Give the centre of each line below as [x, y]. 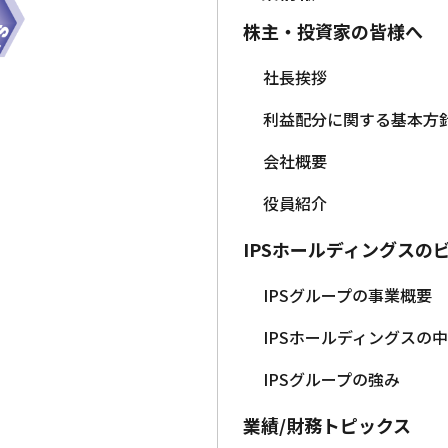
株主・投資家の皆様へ [333, 31]
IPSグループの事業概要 [347, 295]
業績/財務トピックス [327, 425]
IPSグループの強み [331, 379]
